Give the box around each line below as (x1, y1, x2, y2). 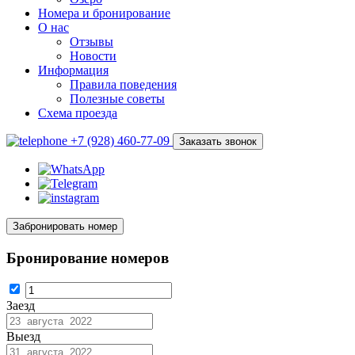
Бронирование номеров (6, 249, 169, 266)
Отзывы (70, 35, 113, 48)
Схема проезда (38, 106, 117, 120)
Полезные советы (70, 92, 165, 105)
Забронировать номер (13, 220, 117, 232)
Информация (38, 63, 109, 77)
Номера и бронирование (38, 6, 170, 20)
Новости (70, 49, 116, 63)
